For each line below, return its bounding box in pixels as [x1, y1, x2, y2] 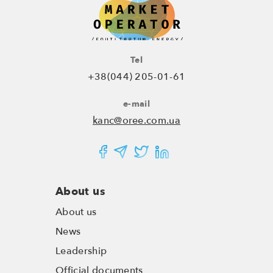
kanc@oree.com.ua [92, 114, 181, 127]
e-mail [123, 98, 150, 110]
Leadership [55, 244, 107, 258]
